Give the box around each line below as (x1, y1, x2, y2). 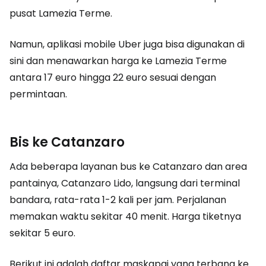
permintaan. (9, 87, 67, 101)
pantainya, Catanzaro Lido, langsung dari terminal (9, 176, 240, 190)
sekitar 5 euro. (9, 226, 75, 240)
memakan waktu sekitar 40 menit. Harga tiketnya (9, 210, 241, 223)
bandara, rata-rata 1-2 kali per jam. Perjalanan (9, 193, 226, 207)
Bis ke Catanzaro (9, 133, 125, 151)
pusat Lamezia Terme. (9, 7, 112, 20)
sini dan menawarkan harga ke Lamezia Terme (9, 54, 227, 68)
